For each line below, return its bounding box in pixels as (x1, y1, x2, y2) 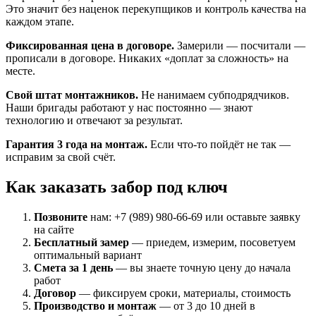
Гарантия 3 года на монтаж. (6, 138, 147, 150)
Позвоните (34, 210, 87, 223)
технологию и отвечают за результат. (6, 114, 183, 126)
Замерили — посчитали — (174, 39, 305, 51)
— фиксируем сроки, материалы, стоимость (76, 286, 291, 299)
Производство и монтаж (34, 299, 157, 312)
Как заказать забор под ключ (6, 177, 228, 196)
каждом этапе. (6, 15, 74, 28)
